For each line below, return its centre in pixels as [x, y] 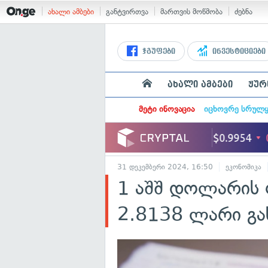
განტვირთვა [127, 12]
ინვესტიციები [238, 51]
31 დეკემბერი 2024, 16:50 [165, 167]
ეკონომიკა [243, 167]
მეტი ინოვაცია [166, 109]
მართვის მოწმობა [191, 12]
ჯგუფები [158, 51]
